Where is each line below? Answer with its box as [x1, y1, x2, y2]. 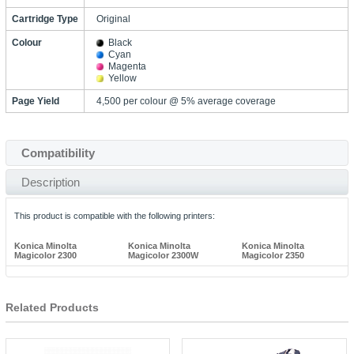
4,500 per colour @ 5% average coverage [96, 95, 276, 107]
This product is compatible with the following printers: [13, 210, 215, 220]
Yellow [107, 72, 137, 84]
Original [96, 13, 130, 24]
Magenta [107, 60, 146, 72]
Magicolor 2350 [242, 250, 305, 260]
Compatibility [21, 145, 95, 160]
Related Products [5, 300, 99, 314]
